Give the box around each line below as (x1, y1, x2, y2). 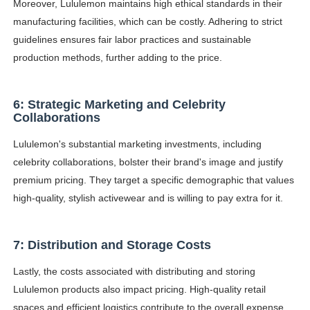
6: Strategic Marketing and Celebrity (12, 98, 226, 112)
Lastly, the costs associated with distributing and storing (12, 266, 255, 277)
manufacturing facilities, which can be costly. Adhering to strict (12, 16, 282, 28)
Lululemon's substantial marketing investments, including (12, 138, 262, 150)
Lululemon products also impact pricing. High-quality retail (12, 284, 266, 295)
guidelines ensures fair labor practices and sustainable (12, 34, 251, 46)
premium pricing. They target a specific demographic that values (12, 174, 294, 186)
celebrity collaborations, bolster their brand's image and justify (12, 156, 283, 168)
